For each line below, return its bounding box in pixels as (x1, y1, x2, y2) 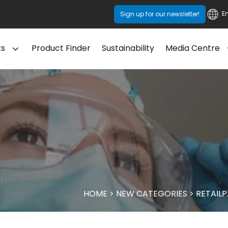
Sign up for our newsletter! (120, 10, 199, 18)
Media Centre (165, 42, 220, 54)
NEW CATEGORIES (116, 188, 187, 199)
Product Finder (32, 42, 91, 54)
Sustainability (102, 42, 155, 54)
